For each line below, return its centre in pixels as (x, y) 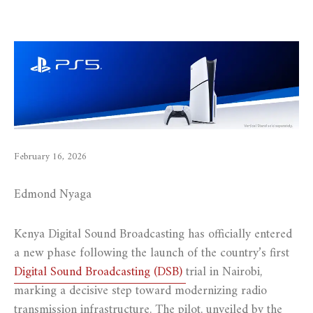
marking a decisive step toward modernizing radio (140, 291)
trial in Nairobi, (224, 272)
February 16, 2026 (50, 157)
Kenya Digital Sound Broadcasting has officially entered (153, 234)
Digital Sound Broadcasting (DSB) (100, 272)
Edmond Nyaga (53, 194)
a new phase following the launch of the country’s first (152, 253)
